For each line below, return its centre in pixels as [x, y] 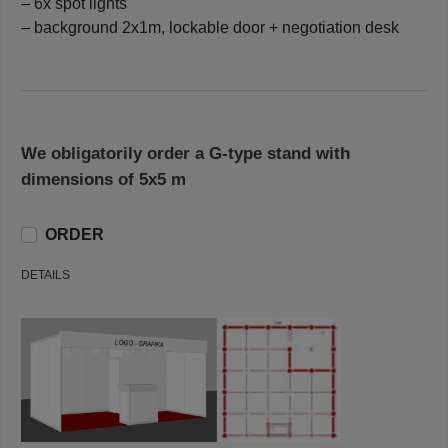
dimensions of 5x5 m [103, 179]
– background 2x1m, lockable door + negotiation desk [210, 27]
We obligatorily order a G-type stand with [185, 153]
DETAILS [45, 274]
